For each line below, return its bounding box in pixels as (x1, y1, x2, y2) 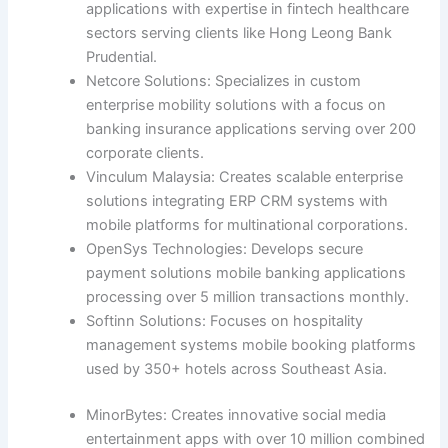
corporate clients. (86, 144, 205, 163)
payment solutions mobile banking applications (86, 264, 407, 283)
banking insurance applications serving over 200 (86, 120, 417, 139)
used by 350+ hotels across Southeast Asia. (86, 360, 388, 379)
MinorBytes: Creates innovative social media (86, 406, 387, 425)
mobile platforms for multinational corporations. (86, 216, 409, 235)
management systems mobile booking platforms (86, 336, 417, 355)
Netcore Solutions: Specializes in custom (86, 72, 362, 91)
